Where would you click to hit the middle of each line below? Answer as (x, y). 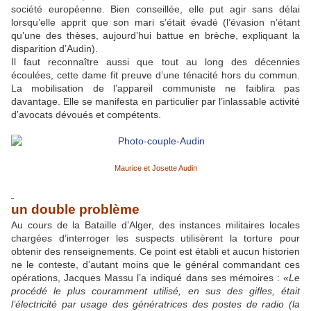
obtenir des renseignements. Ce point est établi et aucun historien (155, 252)
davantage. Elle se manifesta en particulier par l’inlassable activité (155, 102)
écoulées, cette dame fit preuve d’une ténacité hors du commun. (155, 75)
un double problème (75, 210)
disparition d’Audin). (54, 49)
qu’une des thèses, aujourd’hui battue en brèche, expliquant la (155, 36)
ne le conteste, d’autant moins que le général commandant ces (155, 265)
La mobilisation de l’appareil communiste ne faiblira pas (155, 89)
